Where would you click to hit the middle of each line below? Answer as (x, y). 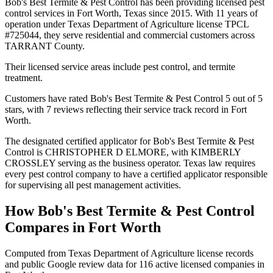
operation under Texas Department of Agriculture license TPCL (127, 24)
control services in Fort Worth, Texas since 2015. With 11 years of (131, 13)
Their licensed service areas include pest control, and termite (120, 66)
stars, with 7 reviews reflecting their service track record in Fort (126, 109)
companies (234, 264)
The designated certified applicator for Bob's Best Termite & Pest (129, 141)
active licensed (182, 264)
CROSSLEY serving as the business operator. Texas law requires (130, 163)
